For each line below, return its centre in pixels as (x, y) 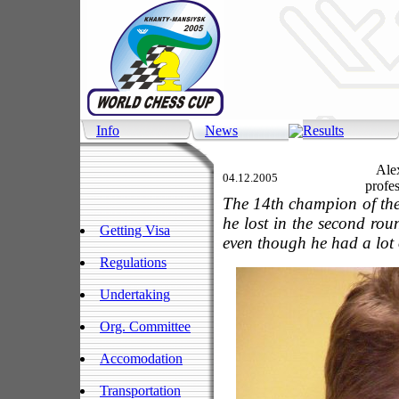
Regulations (133, 262)
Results (323, 130)
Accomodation (141, 358)
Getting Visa (135, 230)
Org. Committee (145, 326)
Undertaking (135, 294)
